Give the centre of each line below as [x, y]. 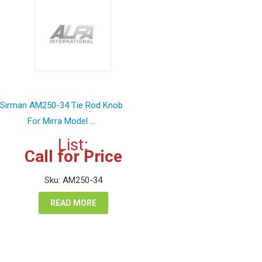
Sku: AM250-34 [73, 180]
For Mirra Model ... [61, 121]
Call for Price [73, 157]
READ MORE [73, 203]
